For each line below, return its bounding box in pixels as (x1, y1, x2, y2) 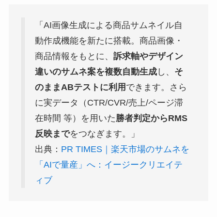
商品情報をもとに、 (34, 51, 113, 61)
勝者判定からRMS (115, 113, 187, 123)
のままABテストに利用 (34, 82, 126, 92)
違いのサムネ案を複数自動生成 (34, 66, 157, 77)
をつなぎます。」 (69, 128, 139, 139)
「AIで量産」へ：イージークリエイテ (34, 159, 183, 170)
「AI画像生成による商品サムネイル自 (34, 20, 183, 30)
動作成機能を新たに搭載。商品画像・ (34, 35, 183, 46)
